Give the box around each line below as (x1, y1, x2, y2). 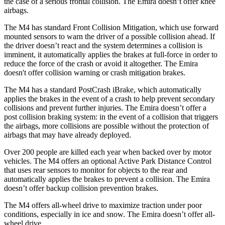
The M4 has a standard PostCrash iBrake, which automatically (4, 85, 201, 94)
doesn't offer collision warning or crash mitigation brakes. (4, 68, 185, 77)
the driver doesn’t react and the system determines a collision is (4, 41, 202, 50)
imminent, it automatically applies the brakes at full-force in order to (4, 50, 217, 59)
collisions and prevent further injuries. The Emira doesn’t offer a (4, 103, 206, 112)
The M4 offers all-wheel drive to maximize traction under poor (4, 200, 202, 209)
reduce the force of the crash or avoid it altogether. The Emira (4, 59, 198, 68)
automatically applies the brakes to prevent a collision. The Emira (4, 174, 210, 183)
